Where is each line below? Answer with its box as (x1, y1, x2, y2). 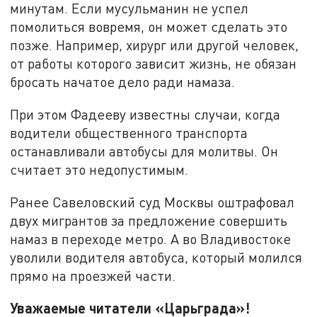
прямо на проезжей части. (10, 267, 176, 284)
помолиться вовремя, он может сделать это (10, 18, 288, 35)
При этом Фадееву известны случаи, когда (10, 105, 281, 122)
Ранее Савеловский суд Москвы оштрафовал (10, 193, 295, 210)
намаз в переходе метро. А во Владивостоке (10, 230, 292, 247)
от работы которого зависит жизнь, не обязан (10, 55, 297, 72)
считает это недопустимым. (10, 161, 189, 178)
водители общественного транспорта (10, 124, 248, 141)
